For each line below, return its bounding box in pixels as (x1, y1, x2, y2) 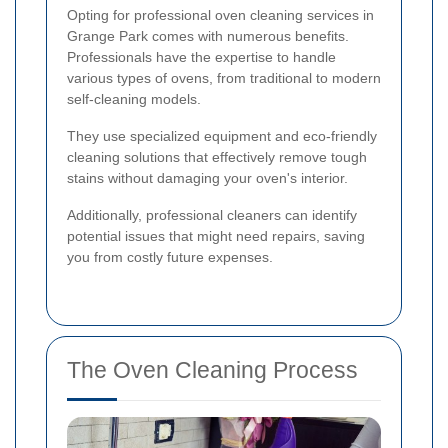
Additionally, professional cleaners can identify (67, 206, 357, 223)
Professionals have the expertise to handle (67, 48, 336, 65)
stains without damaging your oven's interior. (67, 169, 348, 186)
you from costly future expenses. (67, 248, 273, 265)
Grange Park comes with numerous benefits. (67, 27, 349, 44)
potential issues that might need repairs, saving (67, 227, 365, 244)
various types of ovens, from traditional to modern (67, 69, 381, 86)
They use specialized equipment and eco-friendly (67, 127, 377, 144)
